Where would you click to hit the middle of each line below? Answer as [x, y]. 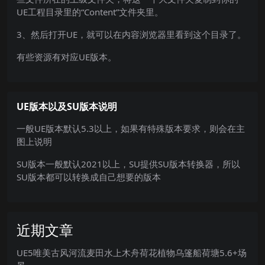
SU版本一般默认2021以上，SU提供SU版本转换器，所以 [128, 164]
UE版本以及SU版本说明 [67, 106]
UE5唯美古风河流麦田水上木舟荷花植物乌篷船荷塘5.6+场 [132, 252]
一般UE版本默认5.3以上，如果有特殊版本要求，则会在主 [131, 128]
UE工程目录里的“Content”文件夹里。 [90, 12]
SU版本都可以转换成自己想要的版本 [89, 177]
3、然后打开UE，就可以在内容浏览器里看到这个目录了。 [131, 34]
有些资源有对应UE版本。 [67, 56]
